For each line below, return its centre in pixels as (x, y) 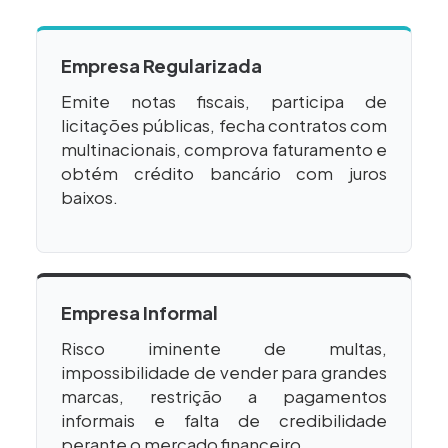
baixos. (89, 198)
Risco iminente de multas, (224, 349)
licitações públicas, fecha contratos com (224, 126)
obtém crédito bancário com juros (224, 174)
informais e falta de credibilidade (224, 421)
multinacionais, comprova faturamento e (224, 150)
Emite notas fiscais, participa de (224, 102)
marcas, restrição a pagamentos (224, 397)
